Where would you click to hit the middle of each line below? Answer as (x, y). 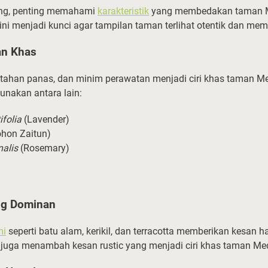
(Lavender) (45, 119)
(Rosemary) (44, 148)
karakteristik (123, 11)
